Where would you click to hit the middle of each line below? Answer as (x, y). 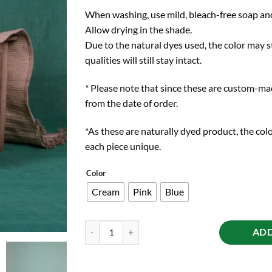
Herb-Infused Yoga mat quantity (145, 226)
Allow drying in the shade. (139, 30)
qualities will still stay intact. (144, 60)
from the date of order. (132, 103)
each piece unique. (123, 146)
